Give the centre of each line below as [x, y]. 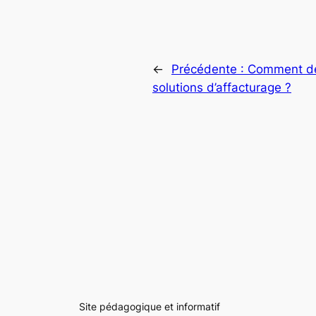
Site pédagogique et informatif [150, 306]
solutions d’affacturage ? [222, 88]
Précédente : [209, 69]
